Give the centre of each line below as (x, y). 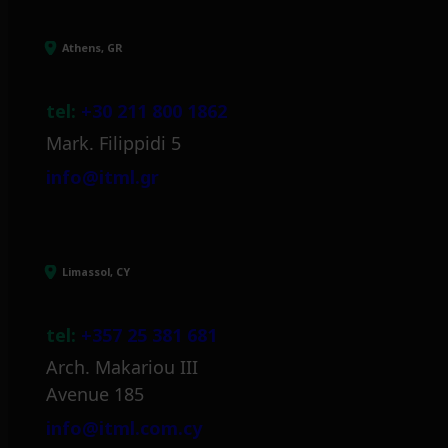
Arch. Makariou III (122, 366)
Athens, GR (92, 47)
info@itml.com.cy (124, 427)
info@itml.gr (102, 176)
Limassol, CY (96, 271)
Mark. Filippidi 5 (113, 142)
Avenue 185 (95, 393)
